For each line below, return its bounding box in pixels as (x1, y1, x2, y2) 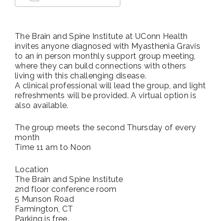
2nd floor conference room (15, 184, 117, 194)
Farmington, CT (15, 204, 74, 214)
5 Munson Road (15, 194, 74, 204)
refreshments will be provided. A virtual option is (15, 91, 196, 101)
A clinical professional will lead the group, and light (15, 81, 206, 91)
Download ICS (32, 11, 89, 21)
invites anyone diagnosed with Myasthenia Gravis (15, 41, 201, 51)
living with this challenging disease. (15, 71, 147, 81)
